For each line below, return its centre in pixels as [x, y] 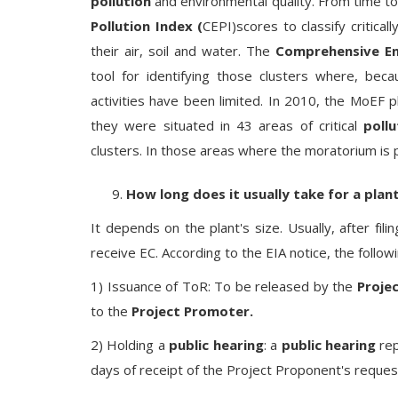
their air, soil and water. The [183, 51]
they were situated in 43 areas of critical [227, 125]
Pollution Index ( [147, 26]
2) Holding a [130, 345]
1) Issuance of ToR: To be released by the [224, 286]
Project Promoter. [192, 311]
